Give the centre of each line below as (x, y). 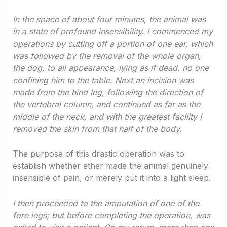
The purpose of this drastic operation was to (98, 154)
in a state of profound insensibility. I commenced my (112, 31)
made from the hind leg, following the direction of (108, 92)
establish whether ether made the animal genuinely (110, 166)
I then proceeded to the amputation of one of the (106, 203)
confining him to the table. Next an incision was (103, 80)
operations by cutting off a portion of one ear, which (112, 43)
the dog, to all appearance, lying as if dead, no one (110, 68)
